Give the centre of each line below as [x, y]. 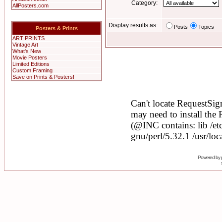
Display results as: [134, 25]
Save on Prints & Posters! [43, 77]
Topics [206, 27]
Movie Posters [30, 57]
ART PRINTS [28, 38]
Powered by [209, 157]
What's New [27, 51]
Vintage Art [25, 45]
